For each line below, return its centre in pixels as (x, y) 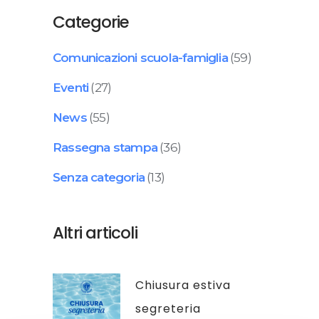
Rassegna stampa (105, 147)
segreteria (168, 308)
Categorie (91, 22)
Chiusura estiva (183, 285)
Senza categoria (99, 177)
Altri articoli (95, 232)
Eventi (71, 87)
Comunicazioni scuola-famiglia (140, 57)
